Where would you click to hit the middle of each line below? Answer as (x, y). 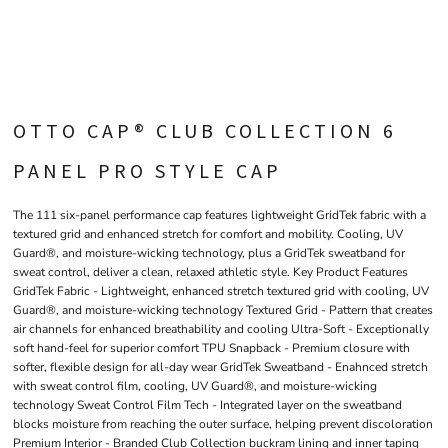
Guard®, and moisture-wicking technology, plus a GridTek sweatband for (209, 253)
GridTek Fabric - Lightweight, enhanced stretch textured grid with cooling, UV (221, 291)
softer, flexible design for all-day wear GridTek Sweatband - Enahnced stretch (220, 367)
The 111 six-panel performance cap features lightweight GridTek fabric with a (219, 215)
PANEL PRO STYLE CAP (147, 170)
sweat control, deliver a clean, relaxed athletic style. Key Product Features (210, 272)
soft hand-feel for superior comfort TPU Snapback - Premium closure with (211, 348)
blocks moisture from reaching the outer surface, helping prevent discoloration (223, 424)
